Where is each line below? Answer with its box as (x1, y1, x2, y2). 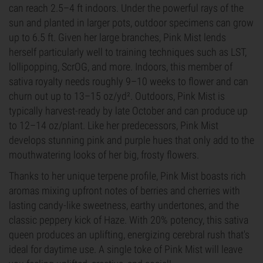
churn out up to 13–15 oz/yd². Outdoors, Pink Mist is (9, 90, 225, 102)
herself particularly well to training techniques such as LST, (9, 46, 247, 58)
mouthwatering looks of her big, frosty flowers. (9, 149, 199, 161)
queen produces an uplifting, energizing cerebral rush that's (9, 228, 249, 241)
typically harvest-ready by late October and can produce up (9, 104, 248, 117)
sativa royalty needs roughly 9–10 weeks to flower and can (9, 75, 248, 87)
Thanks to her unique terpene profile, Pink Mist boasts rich (9, 170, 246, 182)
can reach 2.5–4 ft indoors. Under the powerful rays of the (9, 2, 244, 14)
